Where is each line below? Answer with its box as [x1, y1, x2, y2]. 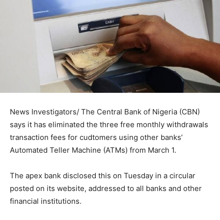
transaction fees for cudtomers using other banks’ [10, 133, 183, 142]
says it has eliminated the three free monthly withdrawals [10, 120, 208, 129]
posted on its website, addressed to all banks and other [10, 184, 202, 193]
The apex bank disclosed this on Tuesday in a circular [10, 171, 195, 180]
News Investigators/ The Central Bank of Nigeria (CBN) [10, 107, 200, 116]
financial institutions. [10, 196, 82, 206]
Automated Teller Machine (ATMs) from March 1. [10, 145, 176, 155]
